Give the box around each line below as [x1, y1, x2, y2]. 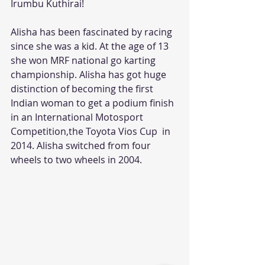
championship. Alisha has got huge [11, 67, 169, 81]
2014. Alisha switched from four [11, 138, 153, 152]
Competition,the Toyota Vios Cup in [11, 124, 173, 138]
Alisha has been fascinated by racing [11, 25, 174, 38]
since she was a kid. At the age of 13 [11, 39, 171, 53]
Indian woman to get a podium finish [11, 96, 176, 109]
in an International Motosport [11, 110, 146, 124]
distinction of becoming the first [11, 82, 156, 95]
